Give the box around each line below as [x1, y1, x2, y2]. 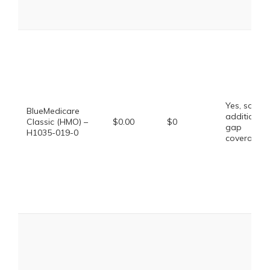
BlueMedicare [27, 105, 80, 116]
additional [225, 111, 266, 122]
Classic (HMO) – [27, 116, 88, 127]
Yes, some [225, 100, 266, 111]
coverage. [225, 133, 265, 143]
